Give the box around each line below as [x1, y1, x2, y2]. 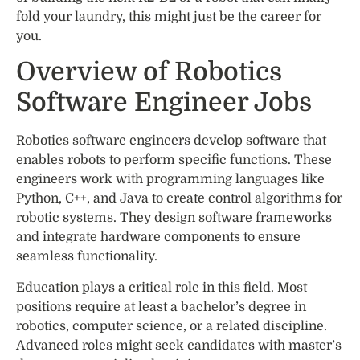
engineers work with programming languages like [16, 172, 325, 187]
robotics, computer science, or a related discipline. [16, 318, 327, 333]
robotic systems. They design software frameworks [16, 211, 332, 226]
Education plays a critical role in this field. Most [16, 280, 307, 295]
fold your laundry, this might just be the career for [16, 10, 321, 25]
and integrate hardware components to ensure [16, 230, 301, 245]
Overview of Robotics [16, 57, 282, 88]
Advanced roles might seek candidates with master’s [16, 337, 342, 353]
